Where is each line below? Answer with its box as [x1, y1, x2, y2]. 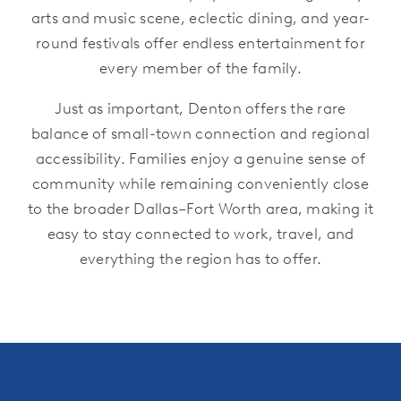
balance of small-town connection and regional [30, 124, 371, 142]
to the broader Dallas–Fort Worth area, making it [27, 199, 374, 218]
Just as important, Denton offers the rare [55, 98, 346, 117]
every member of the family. [98, 58, 303, 77]
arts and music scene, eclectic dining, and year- [30, 8, 371, 27]
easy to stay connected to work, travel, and [47, 224, 354, 243]
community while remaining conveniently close [31, 174, 370, 192]
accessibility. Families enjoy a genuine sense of [35, 149, 366, 167]
